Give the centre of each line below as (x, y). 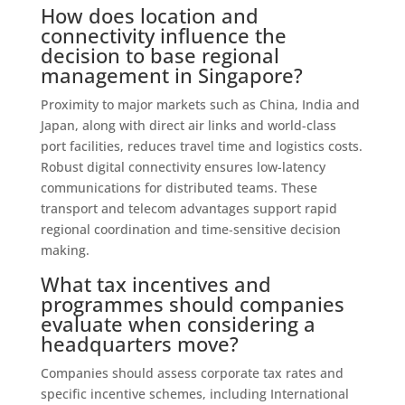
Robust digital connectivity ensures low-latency (183, 166)
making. (65, 250)
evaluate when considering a (178, 323)
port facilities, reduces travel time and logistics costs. (201, 146)
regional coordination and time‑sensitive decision (190, 229)
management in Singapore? (171, 75)
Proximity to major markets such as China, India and (200, 104)
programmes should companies (192, 303)
